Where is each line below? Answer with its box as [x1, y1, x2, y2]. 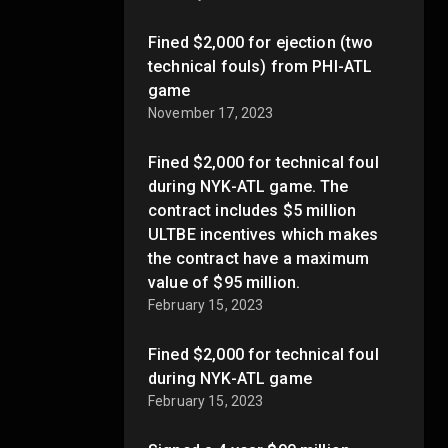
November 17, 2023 [148, 104, 274, 121]
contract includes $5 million [148, 200, 357, 220]
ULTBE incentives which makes [148, 224, 379, 244]
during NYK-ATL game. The [148, 176, 349, 196]
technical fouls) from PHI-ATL [148, 56, 373, 76]
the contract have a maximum [148, 248, 370, 268]
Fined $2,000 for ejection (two [148, 32, 374, 52]
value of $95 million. [148, 272, 301, 292]
